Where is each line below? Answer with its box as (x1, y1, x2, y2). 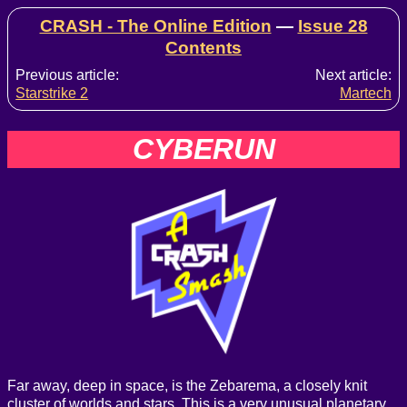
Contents (165, 38, 242, 57)
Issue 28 (297, 16, 368, 35)
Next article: (314, 67, 392, 84)
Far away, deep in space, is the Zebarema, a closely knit (7, 378, 367, 394)
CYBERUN (132, 132, 275, 165)
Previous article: (15, 67, 120, 84)
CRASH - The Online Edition (39, 16, 272, 35)
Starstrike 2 (15, 85, 89, 102)
